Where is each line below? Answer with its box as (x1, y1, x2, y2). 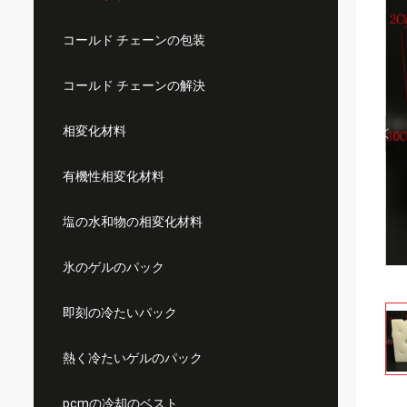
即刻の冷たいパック (63, 305, 177, 320)
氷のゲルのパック (63, 260, 164, 274)
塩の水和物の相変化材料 (63, 214, 203, 229)
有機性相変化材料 (63, 169, 164, 184)
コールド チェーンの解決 (63, 78, 205, 93)
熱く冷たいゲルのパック (63, 351, 203, 365)
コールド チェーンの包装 (63, 33, 205, 47)
